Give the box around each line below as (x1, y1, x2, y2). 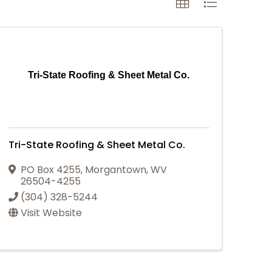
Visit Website (20, 205, 82, 220)
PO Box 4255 (20, 162, 81, 177)
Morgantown (84, 162, 146, 177)
